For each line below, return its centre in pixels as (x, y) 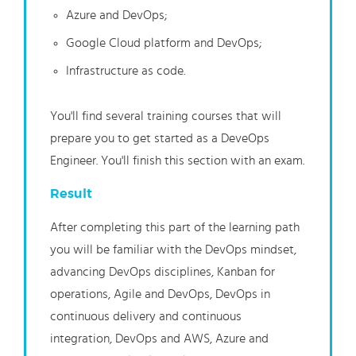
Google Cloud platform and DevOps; (164, 43)
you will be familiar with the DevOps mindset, (173, 250)
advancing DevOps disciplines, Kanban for (163, 272)
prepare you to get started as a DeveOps (160, 139)
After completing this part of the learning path (175, 228)
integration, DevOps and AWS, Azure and (159, 339)
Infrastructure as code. (126, 71)
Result (71, 194)
